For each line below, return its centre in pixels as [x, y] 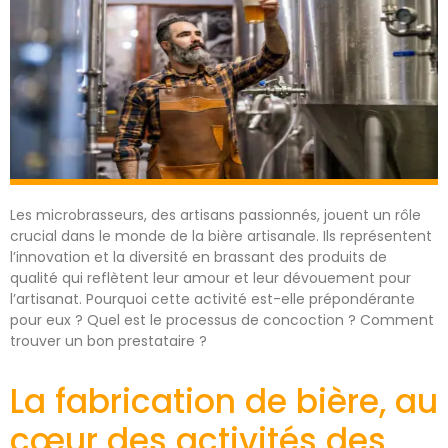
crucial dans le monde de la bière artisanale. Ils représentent [221, 235]
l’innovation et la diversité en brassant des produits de [198, 256]
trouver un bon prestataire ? [108, 340]
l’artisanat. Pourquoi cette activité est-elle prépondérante [212, 298]
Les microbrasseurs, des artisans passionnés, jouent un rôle [215, 214]
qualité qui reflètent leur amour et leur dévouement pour [210, 277]
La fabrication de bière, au [224, 401]
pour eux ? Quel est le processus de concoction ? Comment [222, 319]
